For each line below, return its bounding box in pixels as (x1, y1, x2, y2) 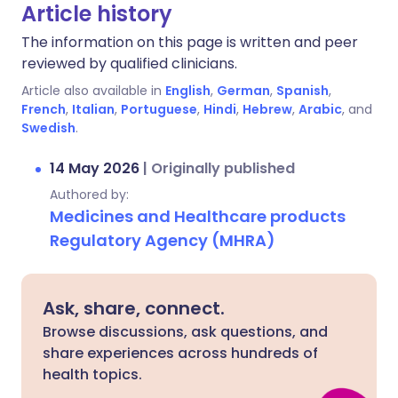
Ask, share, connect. (43, 296, 225, 321)
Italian (72, 100, 115, 118)
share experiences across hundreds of (43, 343, 318, 363)
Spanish (276, 82, 329, 99)
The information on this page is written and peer (21, 32, 358, 52)
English (165, 82, 211, 99)
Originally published (151, 158, 295, 179)
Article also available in (21, 82, 162, 99)
